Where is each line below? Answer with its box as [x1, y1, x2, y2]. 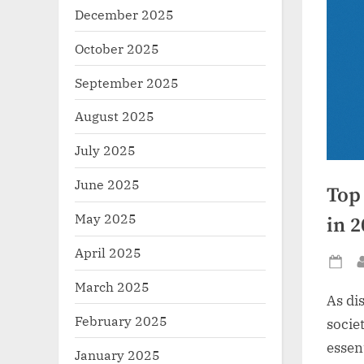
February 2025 [75, 311, 167, 329]
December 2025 [75, 5, 174, 23]
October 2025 [75, 39, 159, 57]
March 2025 [75, 278, 149, 296]
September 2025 [75, 73, 179, 91]
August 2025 [75, 107, 154, 125]
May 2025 [75, 210, 136, 227]
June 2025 [75, 175, 140, 193]
